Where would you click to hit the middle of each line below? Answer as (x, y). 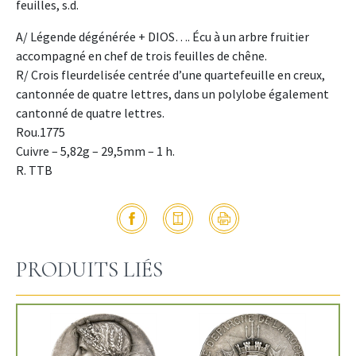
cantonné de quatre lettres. (90, 113)
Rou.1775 (41, 132)
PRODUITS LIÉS (89, 270)
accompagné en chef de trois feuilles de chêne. (141, 56)
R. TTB (34, 170)
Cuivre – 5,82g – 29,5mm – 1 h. (95, 151)
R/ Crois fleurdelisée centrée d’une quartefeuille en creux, (170, 75)
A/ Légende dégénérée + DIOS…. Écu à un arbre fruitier (163, 37)
